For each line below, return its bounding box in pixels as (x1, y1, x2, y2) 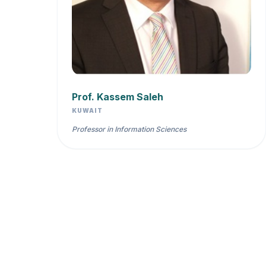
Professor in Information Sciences (72, 125, 186, 134)
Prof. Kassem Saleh (72, 91, 163, 103)
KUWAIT (72, 107, 103, 115)
